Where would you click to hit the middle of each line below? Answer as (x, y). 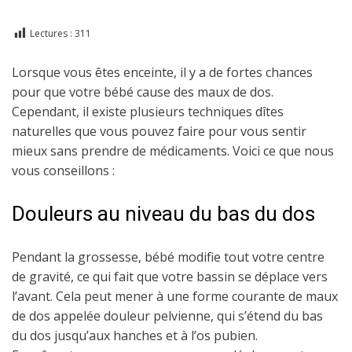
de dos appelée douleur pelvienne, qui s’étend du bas (167, 316)
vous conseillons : (63, 170)
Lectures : (51, 34)
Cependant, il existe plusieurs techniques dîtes (148, 112)
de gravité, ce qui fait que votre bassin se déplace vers (170, 277)
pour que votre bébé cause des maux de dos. (143, 92)
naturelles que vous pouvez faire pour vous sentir (159, 131)
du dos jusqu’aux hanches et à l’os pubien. (135, 335)
